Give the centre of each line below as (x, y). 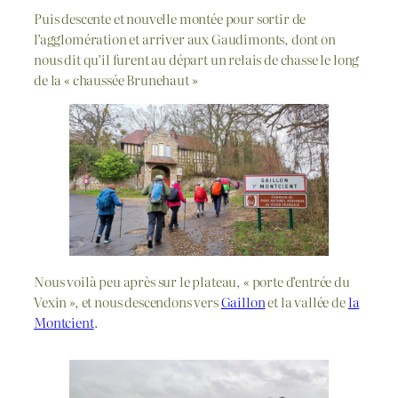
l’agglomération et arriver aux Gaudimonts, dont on (185, 38)
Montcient (64, 322)
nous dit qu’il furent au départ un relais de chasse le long (197, 59)
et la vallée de (306, 301)
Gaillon (243, 301)
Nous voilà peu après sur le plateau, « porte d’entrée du (192, 281)
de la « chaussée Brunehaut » (116, 79)
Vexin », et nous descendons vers (127, 301)
